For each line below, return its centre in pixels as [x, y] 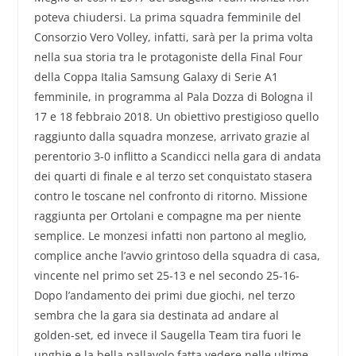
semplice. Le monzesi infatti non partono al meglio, [170, 236]
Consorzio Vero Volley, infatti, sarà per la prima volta [173, 37]
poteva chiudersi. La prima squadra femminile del [167, 17]
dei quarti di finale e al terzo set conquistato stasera [173, 176]
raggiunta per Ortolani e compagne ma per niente [167, 216]
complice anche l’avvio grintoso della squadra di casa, [177, 256]
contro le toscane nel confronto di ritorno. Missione [170, 196]
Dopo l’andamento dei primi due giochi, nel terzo [164, 296]
